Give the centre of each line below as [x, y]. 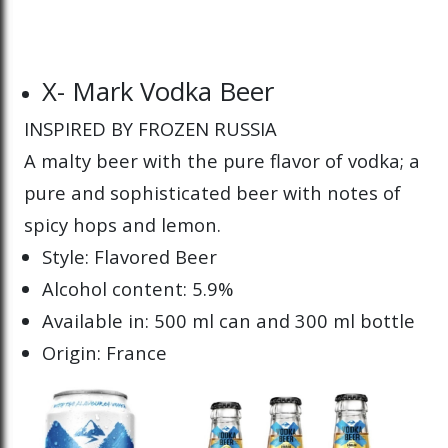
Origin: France [105, 353]
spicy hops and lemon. [122, 225]
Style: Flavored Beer [130, 257]
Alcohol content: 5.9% [138, 289]
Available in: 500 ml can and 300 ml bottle [229, 321]
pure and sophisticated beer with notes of [212, 193]
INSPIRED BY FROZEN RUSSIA [150, 129]
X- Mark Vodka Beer [158, 91]
